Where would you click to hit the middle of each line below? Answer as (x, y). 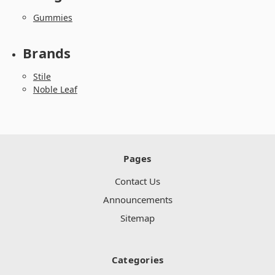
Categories (137, 260)
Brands (47, 53)
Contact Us (137, 181)
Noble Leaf (55, 90)
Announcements (137, 200)
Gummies (52, 17)
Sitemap (137, 218)
